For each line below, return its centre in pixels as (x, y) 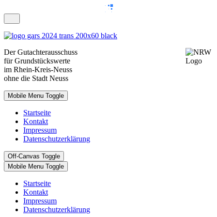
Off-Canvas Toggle (34, 156)
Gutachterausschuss (51, 52)
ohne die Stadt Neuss (36, 78)
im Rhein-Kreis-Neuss (38, 70)
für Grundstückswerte (37, 61)
